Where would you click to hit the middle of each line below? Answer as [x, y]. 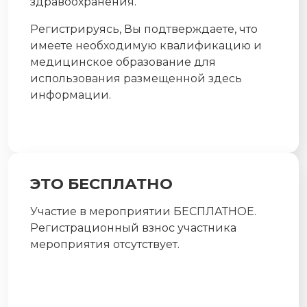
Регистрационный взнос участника [133, 228]
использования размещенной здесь [136, 78]
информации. [71, 95]
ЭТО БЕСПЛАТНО [101, 183]
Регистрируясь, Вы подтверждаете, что [144, 29]
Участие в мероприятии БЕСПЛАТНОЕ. [143, 211]
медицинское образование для [123, 62]
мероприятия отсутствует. [105, 244]
